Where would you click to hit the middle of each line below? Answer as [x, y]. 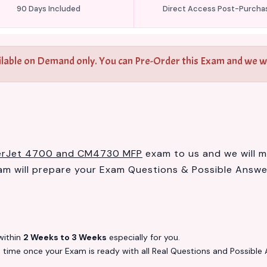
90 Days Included [49, 9]
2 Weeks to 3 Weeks [65, 237]
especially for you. [143, 237]
